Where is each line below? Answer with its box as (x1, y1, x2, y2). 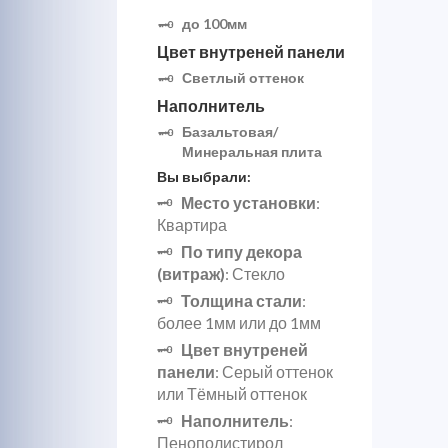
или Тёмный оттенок (157, 384, 307, 403)
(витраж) (157, 264, 225, 283)
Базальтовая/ (182, 123, 278, 140)
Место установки (181, 193, 316, 212)
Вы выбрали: (157, 168, 251, 185)
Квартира (157, 215, 227, 234)
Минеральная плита (182, 143, 322, 160)
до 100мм (182, 15, 247, 32)
